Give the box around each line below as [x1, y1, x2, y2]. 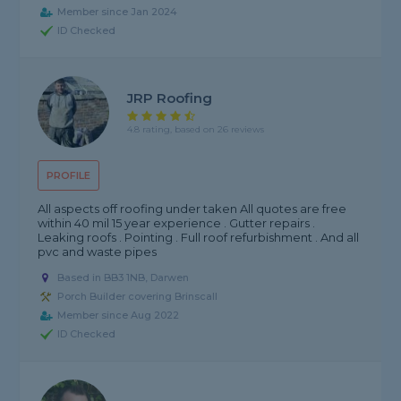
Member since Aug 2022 [57, 309, 180, 322]
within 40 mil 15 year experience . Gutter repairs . [38, 216, 316, 231]
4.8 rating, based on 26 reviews [127, 123, 265, 135]
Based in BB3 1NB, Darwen [57, 271, 190, 285]
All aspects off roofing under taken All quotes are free [38, 201, 347, 217]
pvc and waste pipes [38, 244, 158, 260]
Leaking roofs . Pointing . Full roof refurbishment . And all [38, 230, 360, 245]
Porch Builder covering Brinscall [57, 290, 218, 303]
